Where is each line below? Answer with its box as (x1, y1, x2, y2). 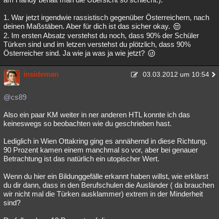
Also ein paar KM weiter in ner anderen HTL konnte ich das (3, 110, 190, 119)
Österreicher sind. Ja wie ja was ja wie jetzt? (3, 49, 147, 57)
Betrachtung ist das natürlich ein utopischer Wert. (3, 154, 159, 163)
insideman (23, 70, 59, 78)
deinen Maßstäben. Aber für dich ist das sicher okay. (3, 22, 172, 30)
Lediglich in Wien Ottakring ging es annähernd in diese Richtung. (3, 137, 207, 145)
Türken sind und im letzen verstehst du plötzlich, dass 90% (3, 40, 191, 48)
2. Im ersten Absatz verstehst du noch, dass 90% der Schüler (3, 31, 199, 40)
